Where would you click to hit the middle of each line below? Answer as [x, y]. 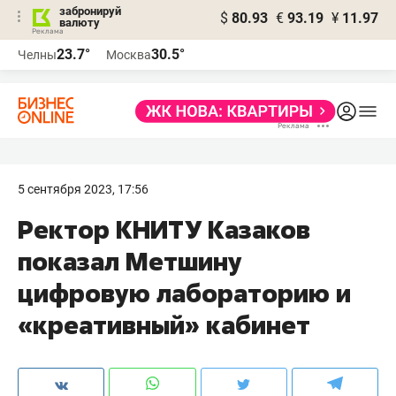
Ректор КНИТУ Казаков [164, 229]
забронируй [90, 11]
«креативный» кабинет [164, 325]
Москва [129, 55]
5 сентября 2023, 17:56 [83, 189]
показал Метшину [130, 261]
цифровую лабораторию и [184, 293]
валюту [80, 23]
